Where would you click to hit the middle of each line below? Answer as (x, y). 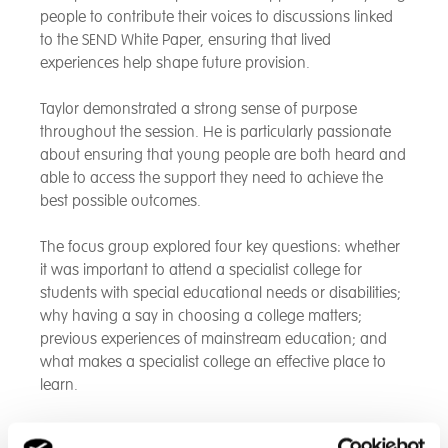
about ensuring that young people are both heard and (223, 155)
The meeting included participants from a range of (207, 431)
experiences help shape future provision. (175, 63)
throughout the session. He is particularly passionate (215, 132)
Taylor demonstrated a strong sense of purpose (198, 109)
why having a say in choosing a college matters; (201, 316)
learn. (59, 385)
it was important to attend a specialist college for (201, 270)
